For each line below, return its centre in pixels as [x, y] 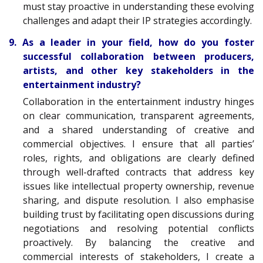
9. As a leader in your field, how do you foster [131, 42]
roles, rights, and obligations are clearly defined [139, 158]
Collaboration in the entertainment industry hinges [139, 101]
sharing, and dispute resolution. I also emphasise [139, 200]
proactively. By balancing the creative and [139, 242]
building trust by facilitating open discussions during [139, 214]
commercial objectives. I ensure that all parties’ [139, 144]
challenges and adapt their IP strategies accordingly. [137, 21]
